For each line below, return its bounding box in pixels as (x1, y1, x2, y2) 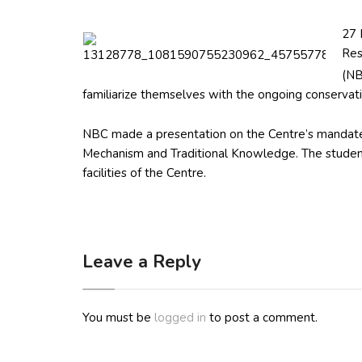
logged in (154, 309, 206, 326)
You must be (82, 309, 154, 326)
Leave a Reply (82, 250, 201, 274)
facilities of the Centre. (82, 165, 206, 181)
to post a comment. (206, 309, 318, 326)
